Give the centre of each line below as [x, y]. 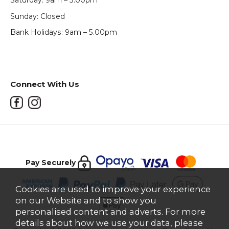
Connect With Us [45, 84]
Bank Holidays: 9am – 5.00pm [64, 32]
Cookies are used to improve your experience [113, 189]
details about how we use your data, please [109, 223]
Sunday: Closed [38, 16]
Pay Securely [51, 162]
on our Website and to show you [86, 200]
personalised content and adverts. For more [110, 212]
